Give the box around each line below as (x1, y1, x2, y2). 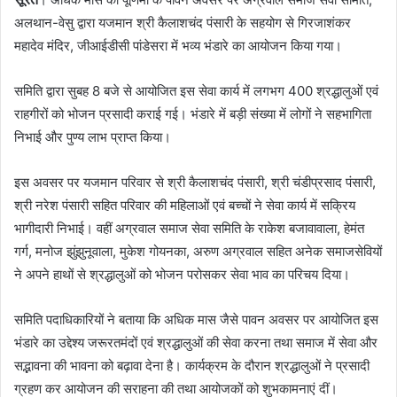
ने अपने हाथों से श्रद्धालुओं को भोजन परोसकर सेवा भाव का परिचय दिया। (14, 265, 350, 283)
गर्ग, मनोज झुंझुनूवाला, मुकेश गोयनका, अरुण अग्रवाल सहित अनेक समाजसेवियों (14, 242, 382, 260)
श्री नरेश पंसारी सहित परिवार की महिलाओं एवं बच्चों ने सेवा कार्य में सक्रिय (14, 196, 355, 214)
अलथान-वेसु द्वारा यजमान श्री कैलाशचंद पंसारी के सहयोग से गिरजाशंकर (14, 13, 351, 31)
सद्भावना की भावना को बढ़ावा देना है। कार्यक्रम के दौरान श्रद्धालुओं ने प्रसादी (14, 356, 370, 374)
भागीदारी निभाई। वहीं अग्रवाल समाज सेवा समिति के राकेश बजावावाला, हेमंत (14, 219, 364, 237)
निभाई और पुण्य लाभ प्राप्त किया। (14, 128, 171, 145)
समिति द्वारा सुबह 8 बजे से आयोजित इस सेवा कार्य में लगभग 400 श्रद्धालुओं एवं (14, 82, 378, 99)
